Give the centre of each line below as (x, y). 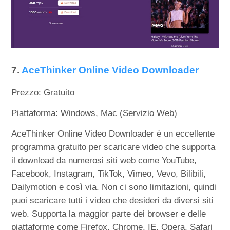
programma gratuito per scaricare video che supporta (113, 147)
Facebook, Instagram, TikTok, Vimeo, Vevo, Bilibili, (109, 174)
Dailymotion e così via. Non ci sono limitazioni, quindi (114, 187)
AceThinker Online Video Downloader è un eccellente (113, 134)
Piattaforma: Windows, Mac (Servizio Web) (94, 113)
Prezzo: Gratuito (43, 93)
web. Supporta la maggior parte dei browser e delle (109, 214)
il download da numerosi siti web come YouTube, (104, 161)
